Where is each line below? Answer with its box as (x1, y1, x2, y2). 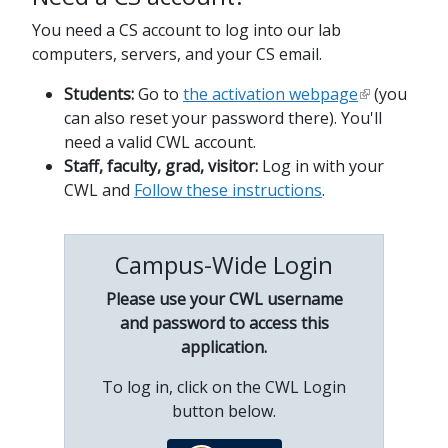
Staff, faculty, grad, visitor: (64, 155, 258, 178)
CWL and (64, 179, 134, 202)
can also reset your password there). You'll (64, 107, 382, 130)
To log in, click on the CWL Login (102, 376, 346, 399)
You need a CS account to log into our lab (32, 19, 341, 42)
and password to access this (119, 312, 329, 335)
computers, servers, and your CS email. (32, 43, 322, 66)
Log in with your (258, 155, 384, 178)
